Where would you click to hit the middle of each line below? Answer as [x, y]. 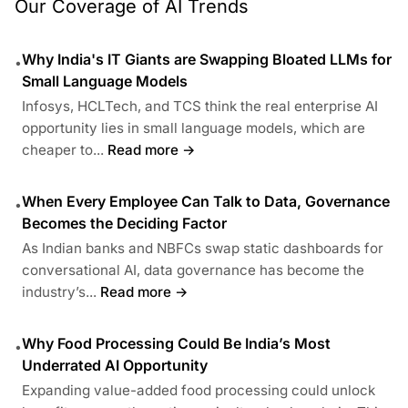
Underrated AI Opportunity [115, 366]
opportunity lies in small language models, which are [194, 128]
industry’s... [59, 292]
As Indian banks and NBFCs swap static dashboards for [203, 249]
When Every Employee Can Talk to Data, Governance [206, 202]
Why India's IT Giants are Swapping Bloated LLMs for [207, 60]
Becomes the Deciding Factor [124, 224]
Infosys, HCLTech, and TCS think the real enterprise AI [200, 107]
